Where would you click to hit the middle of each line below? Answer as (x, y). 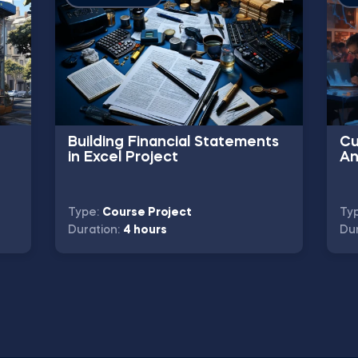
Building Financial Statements (173, 142)
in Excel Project (123, 157)
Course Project (147, 213)
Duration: (95, 230)
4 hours (145, 230)
